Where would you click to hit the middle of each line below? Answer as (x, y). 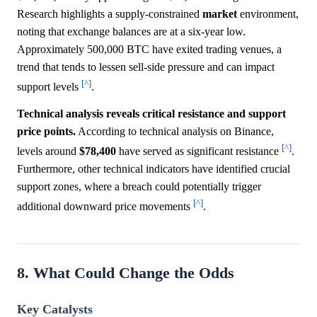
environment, (268, 14)
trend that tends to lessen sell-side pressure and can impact (146, 67)
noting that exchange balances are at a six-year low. (131, 32)
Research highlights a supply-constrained (110, 14)
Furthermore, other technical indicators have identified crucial (154, 169)
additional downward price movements (105, 207)
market (220, 14)
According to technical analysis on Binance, (175, 131)
